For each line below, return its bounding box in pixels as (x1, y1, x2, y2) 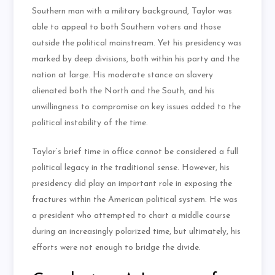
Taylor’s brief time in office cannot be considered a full (32, 147, 239, 157)
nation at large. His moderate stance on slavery (32, 71, 214, 80)
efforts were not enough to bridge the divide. (32, 243, 201, 253)
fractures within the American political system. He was (32, 195, 238, 205)
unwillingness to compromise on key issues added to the (32, 103, 241, 112)
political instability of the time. (32, 118, 149, 128)
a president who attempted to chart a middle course (32, 211, 231, 221)
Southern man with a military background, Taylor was (32, 7, 233, 17)
